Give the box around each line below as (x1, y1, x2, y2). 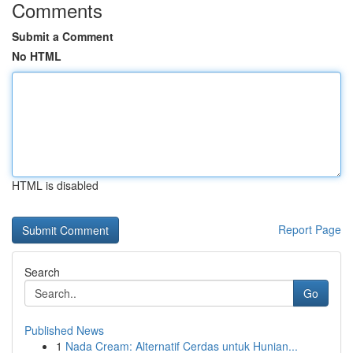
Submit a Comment (12, 28, 113, 44)
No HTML (12, 48, 61, 64)
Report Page (278, 221, 341, 237)
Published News (24, 322, 104, 338)
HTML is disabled (12, 177, 98, 193)
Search (24, 264, 60, 280)
